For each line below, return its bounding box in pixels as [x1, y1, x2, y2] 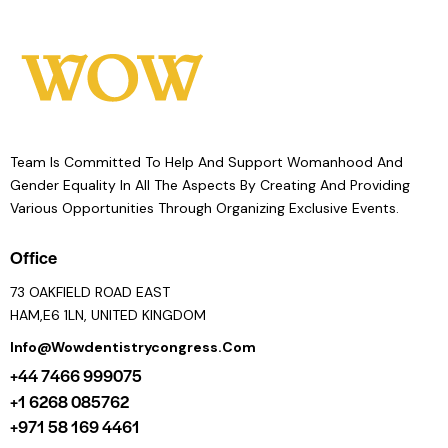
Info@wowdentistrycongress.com [10, 337, 256, 356]
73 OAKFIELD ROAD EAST [10, 283, 170, 302]
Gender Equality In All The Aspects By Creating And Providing [10, 175, 410, 194]
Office [10, 245, 57, 270]
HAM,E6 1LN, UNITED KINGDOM [10, 306, 206, 325]
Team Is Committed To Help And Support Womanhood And [10, 152, 403, 171]
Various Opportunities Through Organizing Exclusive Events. [10, 198, 399, 217]
